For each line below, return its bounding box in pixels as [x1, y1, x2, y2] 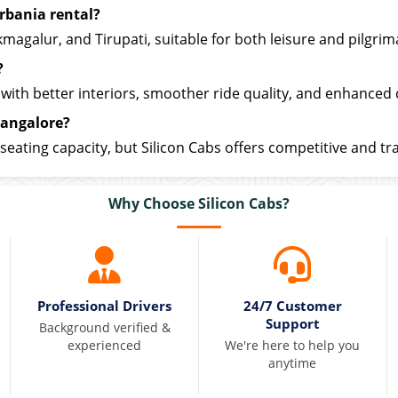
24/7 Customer [243, 297, 342, 314]
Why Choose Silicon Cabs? [108, 194, 290, 213]
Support [265, 314, 320, 332]
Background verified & [38, 319, 171, 336]
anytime [268, 354, 317, 371]
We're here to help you [225, 337, 361, 354]
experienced [68, 337, 142, 354]
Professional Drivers [37, 297, 172, 314]
